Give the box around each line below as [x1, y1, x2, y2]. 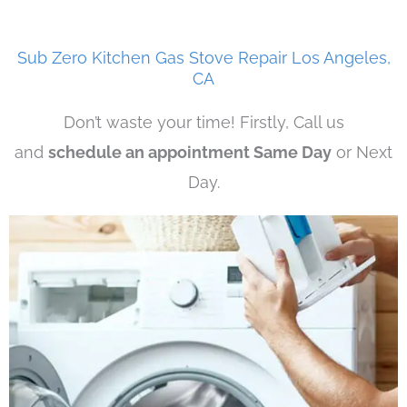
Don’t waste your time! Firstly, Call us [63, 113, 344, 133]
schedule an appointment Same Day [48, 143, 332, 163]
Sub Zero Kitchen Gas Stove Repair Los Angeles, [16, 48, 391, 68]
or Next [332, 143, 392, 163]
